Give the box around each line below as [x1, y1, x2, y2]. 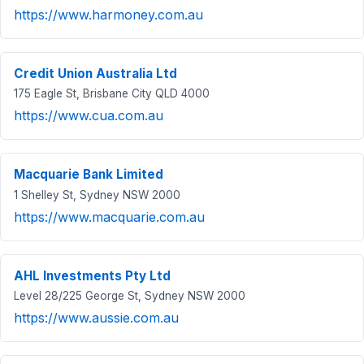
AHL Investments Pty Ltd [14, 267, 171, 284]
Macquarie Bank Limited [14, 167, 163, 183]
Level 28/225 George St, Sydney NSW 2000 [14, 289, 245, 303]
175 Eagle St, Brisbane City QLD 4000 [14, 87, 210, 101]
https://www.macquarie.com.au [14, 208, 205, 225]
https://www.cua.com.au [14, 107, 163, 124]
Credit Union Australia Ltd [14, 65, 177, 81]
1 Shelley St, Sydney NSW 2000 [14, 188, 180, 201]
